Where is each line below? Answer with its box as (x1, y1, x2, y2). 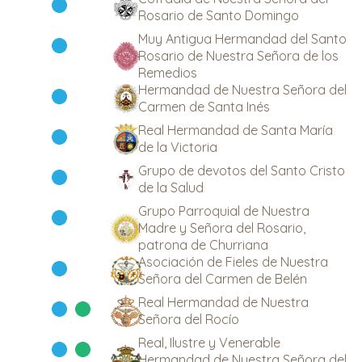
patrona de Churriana (138, 237, 268, 253)
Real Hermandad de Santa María (138, 122, 333, 138)
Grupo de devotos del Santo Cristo (138, 162, 345, 179)
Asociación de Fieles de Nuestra (138, 254, 328, 270)
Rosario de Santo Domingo (138, 7, 299, 23)
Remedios (138, 65, 197, 81)
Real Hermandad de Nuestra (138, 294, 309, 310)
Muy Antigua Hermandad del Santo (138, 31, 347, 47)
